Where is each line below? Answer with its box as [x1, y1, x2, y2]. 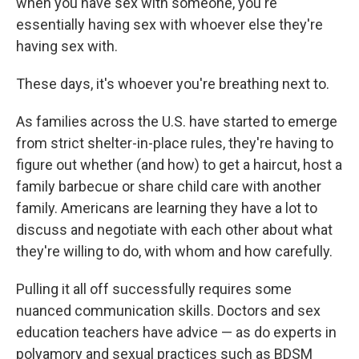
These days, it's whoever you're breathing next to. [16, 75, 329, 92]
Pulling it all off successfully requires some [16, 280, 292, 297]
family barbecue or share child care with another [16, 177, 321, 195]
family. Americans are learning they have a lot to [16, 199, 317, 216]
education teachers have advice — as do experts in [16, 323, 337, 341]
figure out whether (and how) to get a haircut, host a [16, 155, 342, 173]
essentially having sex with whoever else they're [16, 15, 323, 33]
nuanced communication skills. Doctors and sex [16, 301, 321, 319]
